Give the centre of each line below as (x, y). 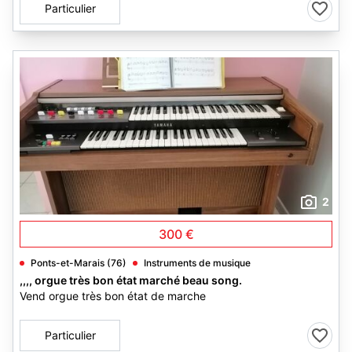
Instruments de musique (197, 263)
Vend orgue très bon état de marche (113, 296)
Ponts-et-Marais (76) (79, 263)
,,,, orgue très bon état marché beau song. (131, 280)
